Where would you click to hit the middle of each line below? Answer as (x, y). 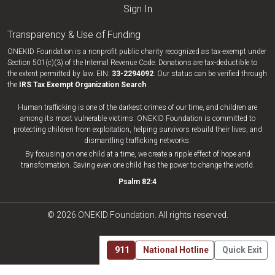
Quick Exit (242, 250)
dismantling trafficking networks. (137, 141)
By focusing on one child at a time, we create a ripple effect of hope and (137, 154)
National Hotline (176, 250)
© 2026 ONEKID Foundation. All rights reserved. (137, 215)
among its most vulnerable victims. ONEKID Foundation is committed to (137, 118)
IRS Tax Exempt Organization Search (83, 85)
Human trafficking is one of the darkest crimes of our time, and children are (137, 107)
